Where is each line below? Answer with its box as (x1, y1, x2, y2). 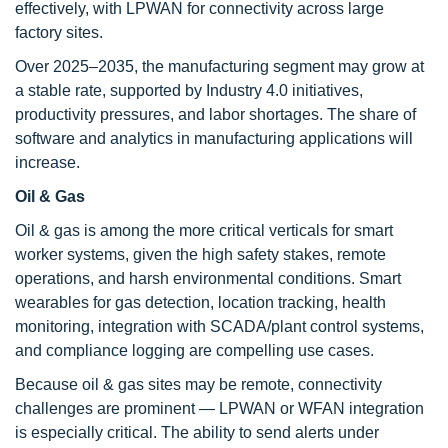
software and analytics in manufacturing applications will (15, 130, 413, 147)
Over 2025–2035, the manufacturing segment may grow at (15, 58, 424, 75)
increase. (15, 154, 80, 171)
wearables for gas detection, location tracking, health (15, 294, 386, 311)
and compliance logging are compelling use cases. (15, 342, 374, 359)
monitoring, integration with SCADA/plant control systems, (15, 318, 424, 335)
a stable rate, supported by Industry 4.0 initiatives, (15, 82, 363, 99)
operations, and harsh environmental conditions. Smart (15, 270, 401, 287)
